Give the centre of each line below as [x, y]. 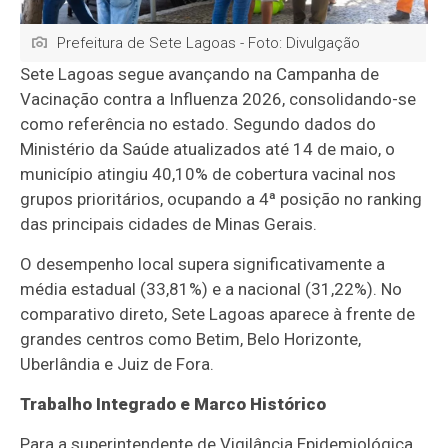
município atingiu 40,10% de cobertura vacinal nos [208, 174]
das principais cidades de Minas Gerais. [169, 224]
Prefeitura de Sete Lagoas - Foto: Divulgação [209, 43]
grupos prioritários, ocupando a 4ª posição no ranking [221, 199]
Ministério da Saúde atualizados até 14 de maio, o [208, 149]
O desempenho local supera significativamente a [203, 264]
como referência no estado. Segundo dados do [198, 124]
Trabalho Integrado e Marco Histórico [173, 404]
